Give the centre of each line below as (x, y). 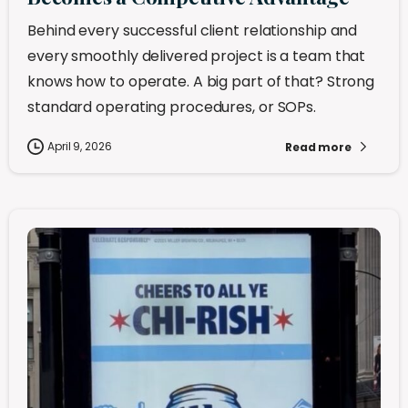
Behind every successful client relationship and (193, 31)
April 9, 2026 (80, 147)
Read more (318, 147)
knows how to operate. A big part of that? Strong (201, 82)
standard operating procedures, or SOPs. (172, 107)
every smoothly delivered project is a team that (197, 56)
